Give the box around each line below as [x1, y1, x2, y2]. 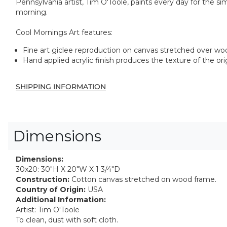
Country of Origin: [16, 184, 86, 194]
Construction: [16, 174, 69, 184]
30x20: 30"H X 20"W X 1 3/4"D [16, 164, 120, 174]
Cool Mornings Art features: [16, 28, 112, 37]
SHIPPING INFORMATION [16, 82, 106, 91]
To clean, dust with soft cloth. [16, 215, 118, 224]
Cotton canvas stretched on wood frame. [69, 174, 216, 184]
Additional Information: [16, 195, 106, 204]
